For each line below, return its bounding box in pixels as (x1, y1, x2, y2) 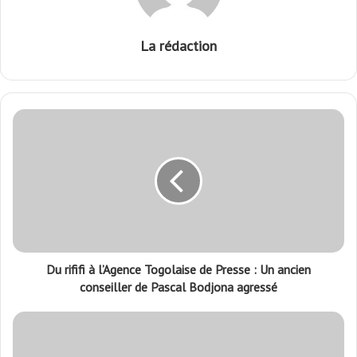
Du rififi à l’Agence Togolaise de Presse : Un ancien (46, 261, 311, 278)
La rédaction (140, 37, 217, 56)
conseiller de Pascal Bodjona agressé (80, 279, 277, 296)
